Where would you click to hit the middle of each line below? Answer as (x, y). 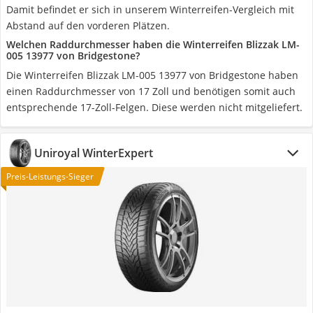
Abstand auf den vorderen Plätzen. (88, 26)
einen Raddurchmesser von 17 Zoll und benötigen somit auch (151, 91)
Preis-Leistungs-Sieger (50, 176)
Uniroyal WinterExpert (94, 153)
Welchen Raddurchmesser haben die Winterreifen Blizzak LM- (153, 44)
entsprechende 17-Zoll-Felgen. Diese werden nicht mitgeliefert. (154, 107)
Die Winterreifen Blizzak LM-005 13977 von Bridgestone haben (152, 75)
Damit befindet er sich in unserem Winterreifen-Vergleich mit (150, 9)
